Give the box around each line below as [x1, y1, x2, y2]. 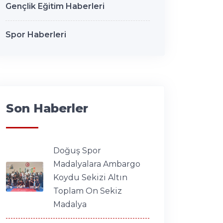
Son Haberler [6, 101, 88, 115]
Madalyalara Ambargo [53, 159, 140, 169]
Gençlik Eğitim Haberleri [5, 1, 105, 11]
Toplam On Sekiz [53, 186, 122, 196]
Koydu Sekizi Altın [53, 172, 127, 182]
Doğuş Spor [53, 145, 101, 155]
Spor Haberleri [5, 29, 66, 39]
